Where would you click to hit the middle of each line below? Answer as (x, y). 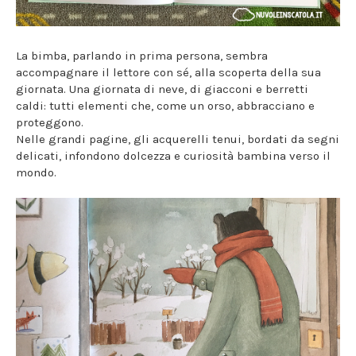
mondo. (36, 173)
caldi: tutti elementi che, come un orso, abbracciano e (165, 106)
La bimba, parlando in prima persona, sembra (142, 56)
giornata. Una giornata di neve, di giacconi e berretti (162, 89)
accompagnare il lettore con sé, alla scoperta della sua (168, 73)
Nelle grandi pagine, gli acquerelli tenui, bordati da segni (178, 139)
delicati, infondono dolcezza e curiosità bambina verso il (173, 156)
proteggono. (50, 123)
